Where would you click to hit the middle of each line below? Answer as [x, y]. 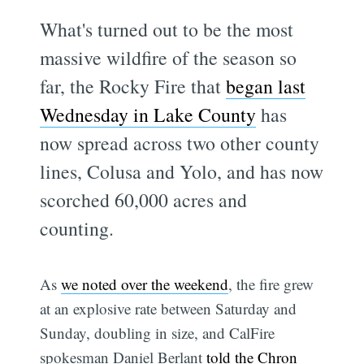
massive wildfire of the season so [169, 57]
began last [266, 86]
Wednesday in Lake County [148, 114]
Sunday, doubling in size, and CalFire [158, 332]
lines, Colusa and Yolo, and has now [182, 171]
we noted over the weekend [145, 284]
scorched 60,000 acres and [144, 199]
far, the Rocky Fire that [133, 86]
